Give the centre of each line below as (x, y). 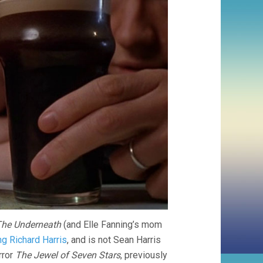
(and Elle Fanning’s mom (112, 225)
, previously (144, 255)
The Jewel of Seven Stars (68, 255)
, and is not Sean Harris (114, 240)
